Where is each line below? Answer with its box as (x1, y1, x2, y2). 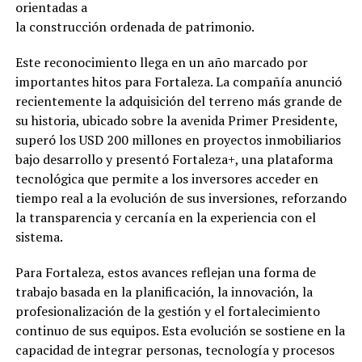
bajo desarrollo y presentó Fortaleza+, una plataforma (15, 149, 333, 168)
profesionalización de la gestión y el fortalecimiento (15, 301, 320, 320)
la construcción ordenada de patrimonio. (15, 17, 255, 36)
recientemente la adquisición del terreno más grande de (15, 91, 342, 110)
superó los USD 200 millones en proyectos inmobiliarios (15, 130, 341, 149)
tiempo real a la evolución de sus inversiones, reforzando (15, 188, 347, 207)
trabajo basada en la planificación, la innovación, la (15, 282, 313, 301)
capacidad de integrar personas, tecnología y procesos (15, 340, 335, 359)
